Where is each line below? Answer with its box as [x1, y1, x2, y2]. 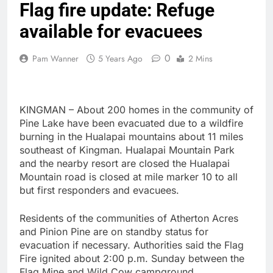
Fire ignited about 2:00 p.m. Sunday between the [19, 252, 244, 265]
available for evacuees [19, 21, 202, 43]
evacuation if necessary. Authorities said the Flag [19, 239, 244, 252]
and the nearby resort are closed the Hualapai [19, 157, 230, 170]
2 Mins [188, 52, 213, 65]
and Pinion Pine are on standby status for [19, 225, 208, 238]
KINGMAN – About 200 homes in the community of [19, 104, 253, 116]
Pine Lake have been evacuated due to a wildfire [19, 117, 243, 130]
